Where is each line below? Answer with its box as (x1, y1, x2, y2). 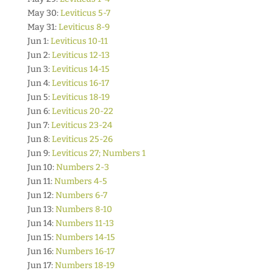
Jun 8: (27, 134, 52, 144)
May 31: (27, 22, 58, 32)
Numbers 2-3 (55, 162, 109, 172)
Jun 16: (27, 246, 55, 257)
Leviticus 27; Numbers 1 (51, 148, 146, 158)
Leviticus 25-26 (51, 134, 113, 144)
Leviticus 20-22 (51, 106, 113, 116)
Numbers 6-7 (55, 190, 107, 200)
